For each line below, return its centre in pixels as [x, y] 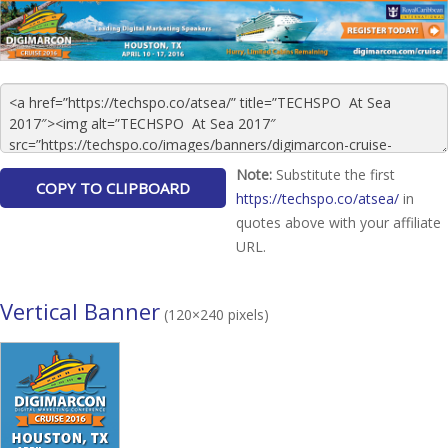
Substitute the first [333, 174]
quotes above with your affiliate [338, 222]
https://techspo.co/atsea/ [317, 198]
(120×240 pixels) [214, 314]
